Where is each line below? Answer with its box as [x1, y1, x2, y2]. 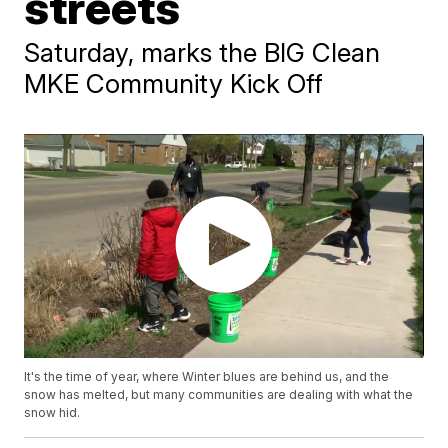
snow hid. [24, 405, 81, 421]
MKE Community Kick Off [24, 68, 324, 99]
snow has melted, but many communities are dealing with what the [24, 387, 414, 403]
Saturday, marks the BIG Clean [24, 37, 381, 68]
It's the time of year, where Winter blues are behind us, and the [24, 369, 390, 385]
